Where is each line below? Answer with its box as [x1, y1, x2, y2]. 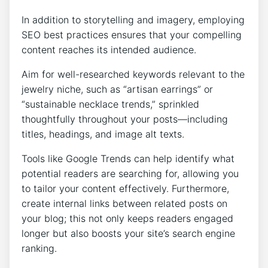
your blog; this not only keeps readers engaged [22, 212, 233, 224]
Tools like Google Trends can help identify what [22, 152, 234, 165]
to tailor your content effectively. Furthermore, [22, 182, 229, 194]
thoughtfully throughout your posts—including [22, 112, 228, 125]
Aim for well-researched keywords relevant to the [22, 68, 245, 80]
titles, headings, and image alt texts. [22, 127, 184, 140]
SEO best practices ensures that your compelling [22, 28, 242, 41]
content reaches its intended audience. [22, 43, 196, 56]
